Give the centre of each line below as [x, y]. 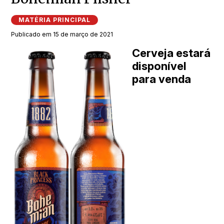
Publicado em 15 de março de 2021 [62, 34]
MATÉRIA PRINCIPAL [55, 20]
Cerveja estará [171, 53]
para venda [162, 79]
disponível [159, 66]
